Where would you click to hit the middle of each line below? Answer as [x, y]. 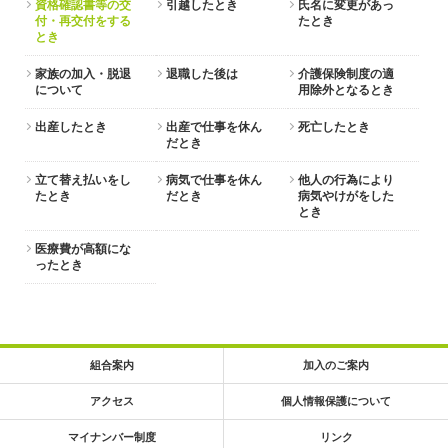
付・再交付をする [83, 21]
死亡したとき [333, 127]
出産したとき [71, 127]
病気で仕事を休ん [214, 180]
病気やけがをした [345, 196]
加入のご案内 [336, 365]
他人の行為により [345, 180]
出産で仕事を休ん [214, 127]
